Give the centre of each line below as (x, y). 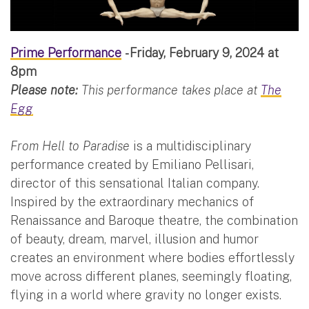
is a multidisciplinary (190, 146)
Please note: (46, 90)
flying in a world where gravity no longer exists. (146, 295)
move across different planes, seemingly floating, (151, 276)
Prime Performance (66, 52)
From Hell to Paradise (70, 146)
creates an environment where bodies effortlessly (152, 257)
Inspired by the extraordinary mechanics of (132, 201)
